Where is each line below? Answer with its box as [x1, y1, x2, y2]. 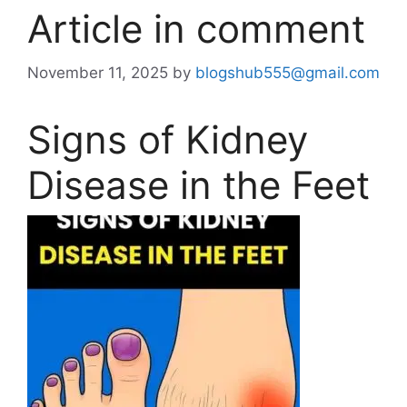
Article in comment [27, 5, 365, 52]
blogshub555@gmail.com [195, 64, 380, 83]
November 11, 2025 [27, 64, 168, 83]
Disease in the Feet [27, 162, 370, 209]
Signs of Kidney [27, 116, 308, 164]
